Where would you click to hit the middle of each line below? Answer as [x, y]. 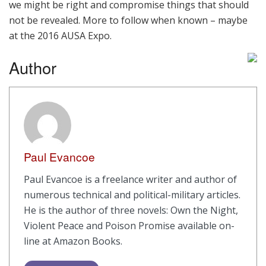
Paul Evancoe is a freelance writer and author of [130, 179]
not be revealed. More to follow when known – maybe [128, 20]
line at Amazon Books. [73, 241]
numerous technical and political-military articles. [132, 194]
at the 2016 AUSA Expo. [60, 36]
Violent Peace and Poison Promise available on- [129, 225]
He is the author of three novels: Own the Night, [131, 210]
